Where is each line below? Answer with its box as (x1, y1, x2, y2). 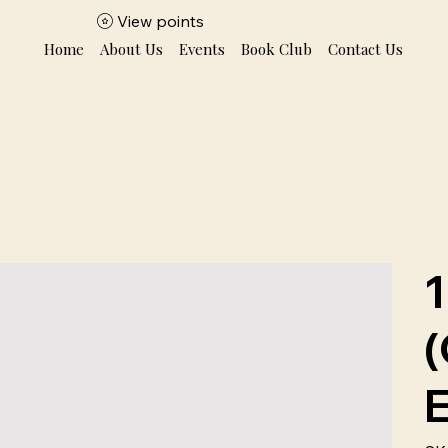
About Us (100, 39, 164, 60)
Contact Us (328, 39, 404, 60)
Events (179, 39, 226, 60)
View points (117, 11, 205, 31)
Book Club (241, 39, 313, 60)
